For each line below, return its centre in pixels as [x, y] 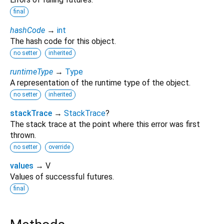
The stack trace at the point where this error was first [105, 124]
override [59, 147]
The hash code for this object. [63, 41]
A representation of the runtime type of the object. [100, 82]
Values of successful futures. [62, 176]
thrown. [23, 135]
